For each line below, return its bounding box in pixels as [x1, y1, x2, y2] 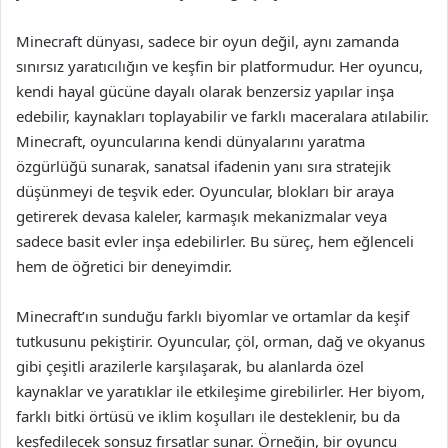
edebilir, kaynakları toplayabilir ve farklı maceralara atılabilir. [16, 106, 429, 126]
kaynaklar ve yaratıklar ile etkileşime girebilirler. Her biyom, [16, 381, 425, 401]
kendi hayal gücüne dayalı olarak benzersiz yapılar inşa [16, 81, 394, 101]
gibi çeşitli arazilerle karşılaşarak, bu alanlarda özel [16, 356, 364, 376]
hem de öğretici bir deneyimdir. [16, 256, 232, 276]
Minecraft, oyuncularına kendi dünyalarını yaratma [16, 131, 365, 151]
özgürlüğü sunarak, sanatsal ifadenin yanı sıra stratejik [16, 156, 391, 176]
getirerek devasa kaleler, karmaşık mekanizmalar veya [16, 206, 387, 226]
